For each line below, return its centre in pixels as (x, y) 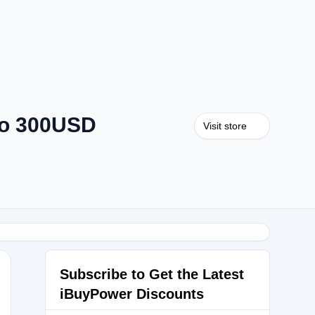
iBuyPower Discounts (132, 294)
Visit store (225, 126)
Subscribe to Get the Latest (152, 274)
